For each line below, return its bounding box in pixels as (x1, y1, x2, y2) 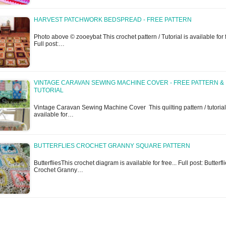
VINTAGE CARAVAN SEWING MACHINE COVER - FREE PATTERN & (34, 79, 224, 87)
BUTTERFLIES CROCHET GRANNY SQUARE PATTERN (34, 142, 190, 150)
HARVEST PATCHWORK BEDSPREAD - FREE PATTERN (34, 16, 192, 24)
